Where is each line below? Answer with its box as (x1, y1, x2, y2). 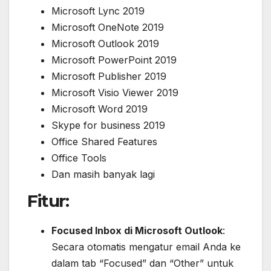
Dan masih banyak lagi (51, 168, 155, 180)
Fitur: (27, 191, 69, 212)
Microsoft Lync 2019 (51, 4, 145, 17)
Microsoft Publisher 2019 (51, 70, 166, 82)
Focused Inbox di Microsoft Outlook (51, 224, 223, 237)
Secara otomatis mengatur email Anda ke (51, 241, 241, 253)
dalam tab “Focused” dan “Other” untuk (51, 257, 233, 270)
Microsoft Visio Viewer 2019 (51, 86, 178, 99)
